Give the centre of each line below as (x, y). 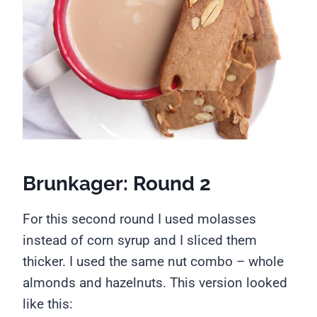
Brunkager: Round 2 (117, 184)
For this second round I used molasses (139, 219)
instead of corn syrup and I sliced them (140, 241)
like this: (50, 304)
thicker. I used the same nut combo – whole (153, 262)
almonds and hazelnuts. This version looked (155, 283)
